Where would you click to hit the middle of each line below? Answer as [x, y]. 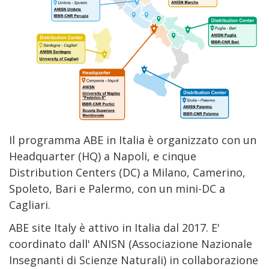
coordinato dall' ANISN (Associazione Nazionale [131, 244]
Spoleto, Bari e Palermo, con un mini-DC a [117, 189]
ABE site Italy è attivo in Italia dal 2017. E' [114, 228]
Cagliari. [30, 205]
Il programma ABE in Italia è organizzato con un [133, 140]
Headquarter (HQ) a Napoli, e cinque [103, 156]
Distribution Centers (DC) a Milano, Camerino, [127, 173]
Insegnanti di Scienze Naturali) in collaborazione [134, 260]
